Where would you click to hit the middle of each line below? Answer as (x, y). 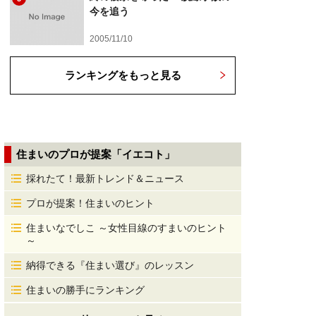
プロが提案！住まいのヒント (90, 203)
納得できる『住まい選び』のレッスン (110, 265)
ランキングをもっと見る (123, 75)
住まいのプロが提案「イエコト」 (96, 154)
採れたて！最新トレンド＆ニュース (105, 178)
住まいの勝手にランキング (85, 290)
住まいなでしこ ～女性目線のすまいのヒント (126, 228)
